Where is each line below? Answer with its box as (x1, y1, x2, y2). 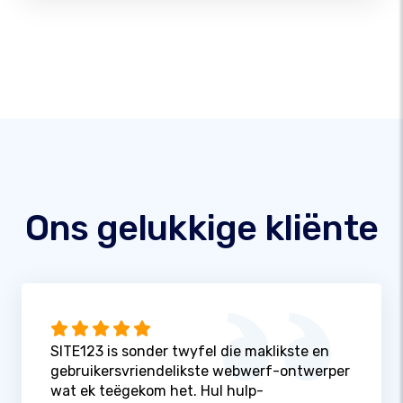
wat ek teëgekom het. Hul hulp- (50, 382, 264, 400)
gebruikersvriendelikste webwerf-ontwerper (50, 363, 350, 381)
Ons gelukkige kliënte (24, 206, 379, 249)
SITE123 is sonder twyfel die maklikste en (50, 343, 329, 361)
